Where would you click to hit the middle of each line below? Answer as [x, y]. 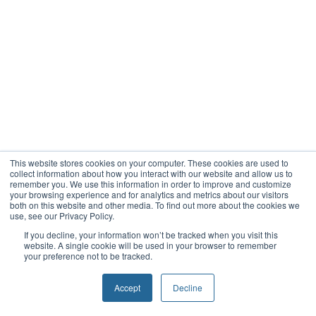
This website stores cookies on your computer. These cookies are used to [149, 163]
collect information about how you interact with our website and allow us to [151, 173]
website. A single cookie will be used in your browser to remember [150, 245]
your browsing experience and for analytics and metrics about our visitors [149, 194]
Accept [127, 287]
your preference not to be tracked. [88, 256]
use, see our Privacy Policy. [62, 215]
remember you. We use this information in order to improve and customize [151, 184]
